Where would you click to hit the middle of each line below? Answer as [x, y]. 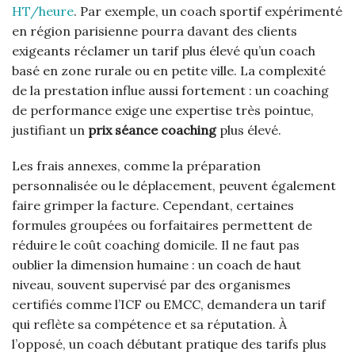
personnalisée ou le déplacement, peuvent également [174, 186]
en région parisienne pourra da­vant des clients [155, 31]
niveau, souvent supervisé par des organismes [151, 285]
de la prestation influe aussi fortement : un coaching [170, 90]
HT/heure [43, 11]
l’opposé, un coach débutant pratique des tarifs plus [169, 344]
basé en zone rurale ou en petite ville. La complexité [169, 70]
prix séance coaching [152, 130]
